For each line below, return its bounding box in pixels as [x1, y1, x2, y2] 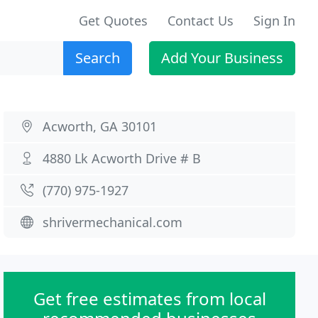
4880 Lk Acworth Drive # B [43, 150, 202, 167]
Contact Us [168, 12, 234, 29]
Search [75, 48, 120, 67]
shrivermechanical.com [43, 214, 183, 231]
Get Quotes [79, 12, 148, 29]
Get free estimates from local [33, 287, 266, 310]
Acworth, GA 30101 [43, 118, 158, 135]
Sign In [253, 12, 295, 29]
